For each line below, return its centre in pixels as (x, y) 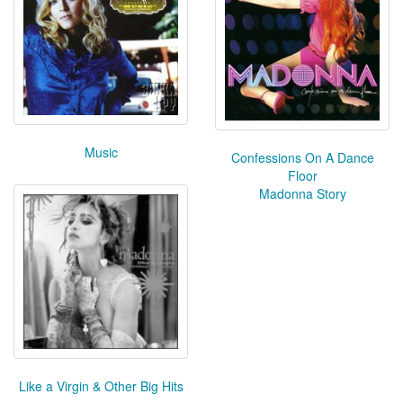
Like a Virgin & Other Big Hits (101, 385)
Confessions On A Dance (302, 157)
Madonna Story (302, 193)
